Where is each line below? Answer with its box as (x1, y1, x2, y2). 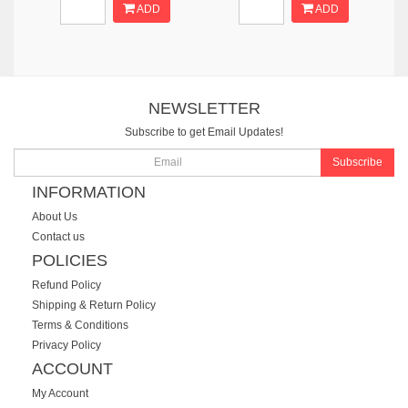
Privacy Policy (32, 338, 101, 352)
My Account (32, 386, 88, 400)
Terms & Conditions (32, 318, 128, 331)
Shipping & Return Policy (32, 298, 156, 311)
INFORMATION (32, 183, 146, 201)
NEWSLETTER (148, 98, 260, 117)
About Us (32, 209, 77, 223)
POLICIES (32, 251, 107, 270)
